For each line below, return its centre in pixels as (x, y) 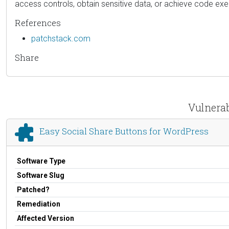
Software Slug (41, 175)
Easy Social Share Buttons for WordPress (124, 131)
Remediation (39, 204)
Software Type (41, 161)
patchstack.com (61, 38)
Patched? (33, 189)
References (38, 22)
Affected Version (45, 218)
